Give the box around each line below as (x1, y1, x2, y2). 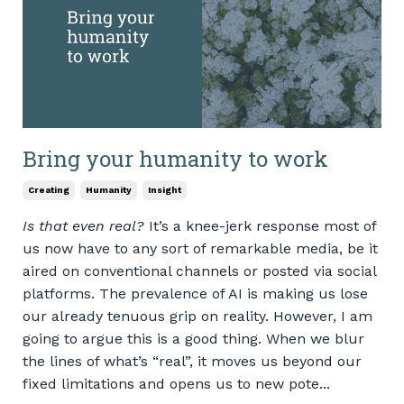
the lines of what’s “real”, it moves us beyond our (23, 353, 362, 371)
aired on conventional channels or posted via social (23, 262, 376, 280)
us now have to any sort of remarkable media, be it (23, 240, 378, 258)
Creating (28, 185, 69, 196)
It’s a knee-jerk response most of (144, 217, 376, 235)
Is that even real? (23, 217, 144, 235)
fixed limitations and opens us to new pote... (23, 375, 330, 393)
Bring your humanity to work (23, 144, 328, 174)
